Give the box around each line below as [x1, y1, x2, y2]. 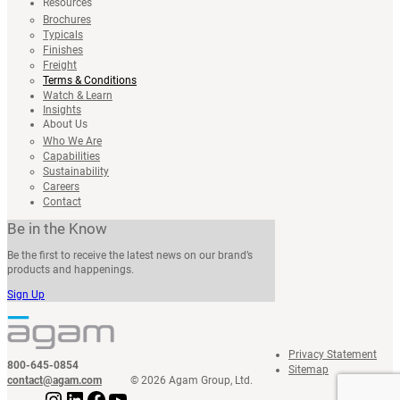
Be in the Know [7, 219, 107, 237]
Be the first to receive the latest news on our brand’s [7, 248, 253, 262]
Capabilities [43, 149, 100, 162]
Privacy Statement [288, 348, 377, 362]
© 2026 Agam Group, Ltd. [130, 374, 253, 387]
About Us [43, 117, 87, 130]
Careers [43, 179, 79, 193]
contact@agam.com [7, 374, 102, 387]
